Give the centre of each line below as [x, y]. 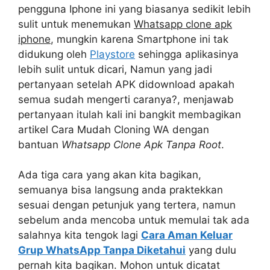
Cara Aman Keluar [187, 235]
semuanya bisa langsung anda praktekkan [121, 190]
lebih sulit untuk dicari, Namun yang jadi [115, 69]
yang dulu [211, 250]
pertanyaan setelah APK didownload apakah [126, 84]
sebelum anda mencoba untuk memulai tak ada [134, 220]
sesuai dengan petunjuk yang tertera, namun [127, 205]
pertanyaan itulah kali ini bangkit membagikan [130, 114]
